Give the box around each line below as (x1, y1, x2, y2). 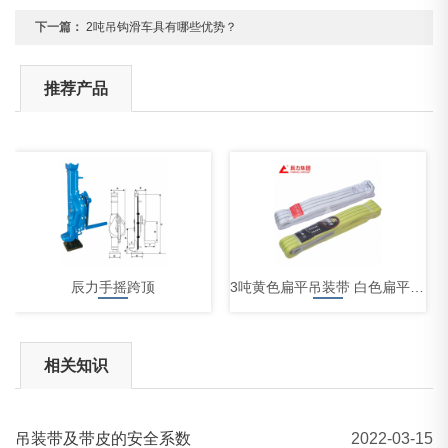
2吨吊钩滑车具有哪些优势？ (86, 20, 238, 35)
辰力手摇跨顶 (71, 279, 156, 296)
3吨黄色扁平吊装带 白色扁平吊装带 (410, 279, 425, 296)
